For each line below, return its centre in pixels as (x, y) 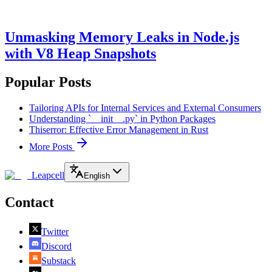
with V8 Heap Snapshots (80, 54)
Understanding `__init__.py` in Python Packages (122, 119)
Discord (56, 246)
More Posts (52, 147)
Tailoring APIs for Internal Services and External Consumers (145, 108)
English (97, 176)
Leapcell (48, 175)
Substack (59, 261)
